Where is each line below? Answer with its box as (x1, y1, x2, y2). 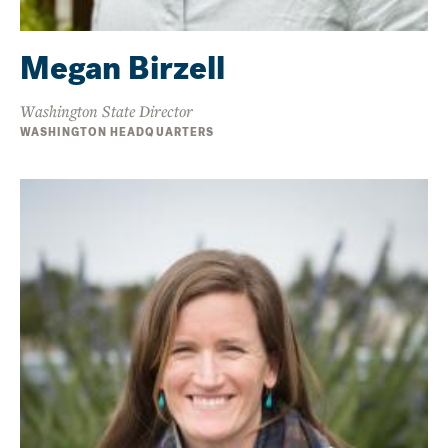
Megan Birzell (20, 46, 225, 90)
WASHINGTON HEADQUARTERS (20, 124, 215, 140)
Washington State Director (20, 99, 193, 122)
